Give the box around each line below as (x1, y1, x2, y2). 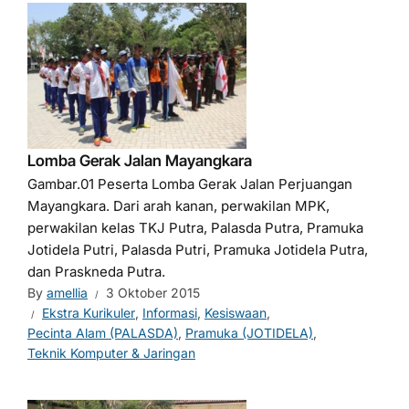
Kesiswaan (204, 305, 267, 320)
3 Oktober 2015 (106, 285, 200, 300)
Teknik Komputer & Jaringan (27, 345, 195, 361)
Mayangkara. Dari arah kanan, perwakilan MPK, (27, 197, 330, 215)
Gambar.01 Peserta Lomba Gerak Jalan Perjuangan (27, 175, 352, 193)
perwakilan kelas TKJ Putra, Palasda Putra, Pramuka (27, 219, 363, 236)
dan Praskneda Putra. (27, 263, 165, 280)
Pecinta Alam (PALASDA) (27, 325, 178, 341)
